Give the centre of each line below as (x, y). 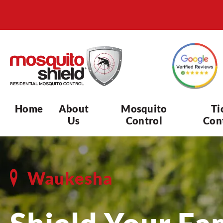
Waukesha (70, 178)
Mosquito (144, 109)
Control (144, 120)
